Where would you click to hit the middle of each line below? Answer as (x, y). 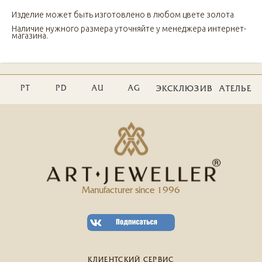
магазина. (30, 35)
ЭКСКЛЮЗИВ (184, 89)
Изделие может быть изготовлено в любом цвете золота (123, 14)
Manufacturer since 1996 (131, 191)
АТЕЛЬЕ (236, 89)
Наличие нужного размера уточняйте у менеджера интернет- (129, 28)
